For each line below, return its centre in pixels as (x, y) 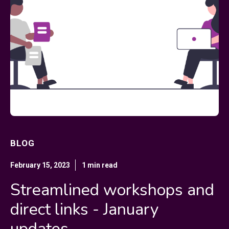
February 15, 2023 (40, 165)
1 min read (100, 165)
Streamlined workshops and (112, 190)
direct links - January (84, 209)
